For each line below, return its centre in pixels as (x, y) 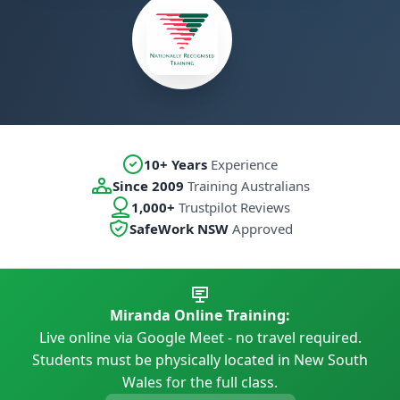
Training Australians (246, 186)
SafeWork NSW (179, 229)
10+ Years (175, 165)
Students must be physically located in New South (200, 360)
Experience (242, 165)
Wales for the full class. (200, 383)
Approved (260, 229)
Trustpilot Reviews (233, 208)
